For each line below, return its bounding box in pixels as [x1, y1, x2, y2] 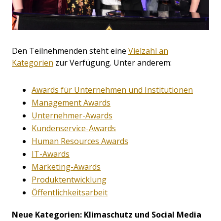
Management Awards [32, 97, 110, 108]
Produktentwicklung [32, 174, 107, 185]
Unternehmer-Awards [32, 110, 112, 121]
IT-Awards [32, 148, 70, 159]
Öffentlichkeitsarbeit [32, 186, 108, 198]
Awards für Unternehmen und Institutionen [32, 84, 193, 95]
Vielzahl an [128, 45, 168, 56]
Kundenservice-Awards [32, 122, 116, 134]
